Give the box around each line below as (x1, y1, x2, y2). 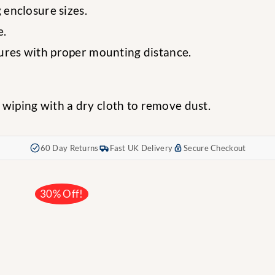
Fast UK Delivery (109, 142, 173, 153)
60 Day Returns (40, 142, 99, 153)
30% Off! (40, 187, 83, 201)
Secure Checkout (184, 142, 246, 153)
